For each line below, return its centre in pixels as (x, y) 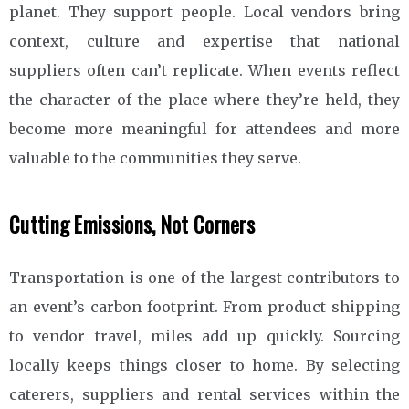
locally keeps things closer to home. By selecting (204, 365)
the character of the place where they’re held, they (204, 99)
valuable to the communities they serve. (155, 157)
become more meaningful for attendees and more (204, 128)
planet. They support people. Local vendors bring (204, 11)
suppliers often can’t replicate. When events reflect (204, 70)
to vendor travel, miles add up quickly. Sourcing (204, 336)
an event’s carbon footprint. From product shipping (204, 306)
